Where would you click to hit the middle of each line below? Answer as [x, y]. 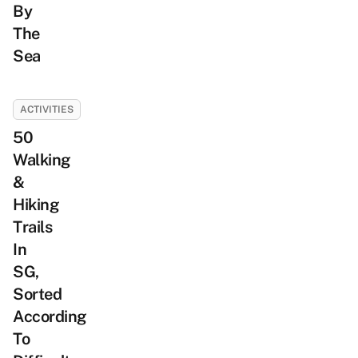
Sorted [37, 294]
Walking [42, 160]
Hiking [36, 205]
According [50, 316]
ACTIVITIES [47, 109]
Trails [32, 227]
